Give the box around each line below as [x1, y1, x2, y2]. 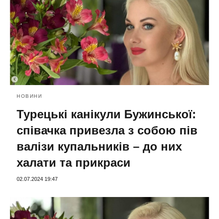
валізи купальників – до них [17, 140, 182, 153]
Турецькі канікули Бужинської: [17, 108, 196, 121]
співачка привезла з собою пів [17, 124, 197, 137]
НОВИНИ [17, 93, 42, 99]
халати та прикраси [17, 156, 131, 170]
